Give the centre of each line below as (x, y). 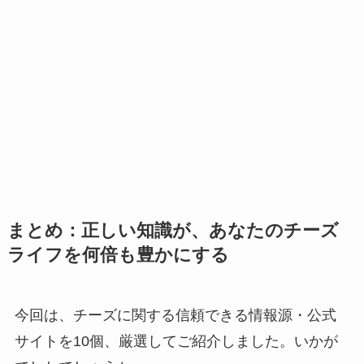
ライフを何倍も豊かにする (118, 255)
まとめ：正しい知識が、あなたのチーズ (173, 230)
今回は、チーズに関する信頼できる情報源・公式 (175, 315)
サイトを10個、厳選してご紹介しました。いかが (176, 341)
